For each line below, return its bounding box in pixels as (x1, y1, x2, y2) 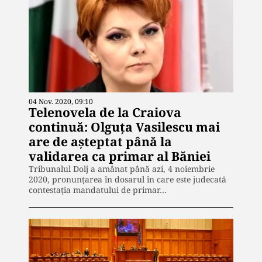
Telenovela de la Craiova (29, 104, 181, 120)
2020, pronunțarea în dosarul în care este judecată (29, 173, 226, 185)
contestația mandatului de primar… (29, 184, 167, 195)
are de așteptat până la (29, 133, 172, 150)
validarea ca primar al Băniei (29, 147, 211, 164)
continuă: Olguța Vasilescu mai (29, 118, 220, 135)
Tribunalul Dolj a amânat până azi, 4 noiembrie (29, 163, 215, 174)
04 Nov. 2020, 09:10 (29, 96, 93, 106)
